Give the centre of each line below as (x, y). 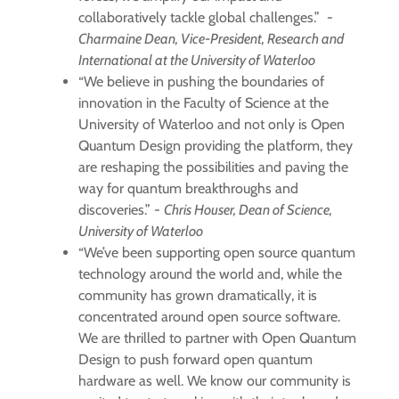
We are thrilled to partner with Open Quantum (217, 338)
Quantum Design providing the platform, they (216, 146)
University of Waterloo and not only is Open (212, 125)
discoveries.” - (121, 210)
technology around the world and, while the (210, 274)
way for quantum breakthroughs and (188, 189)
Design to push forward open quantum (195, 360)
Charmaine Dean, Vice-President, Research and (211, 39)
